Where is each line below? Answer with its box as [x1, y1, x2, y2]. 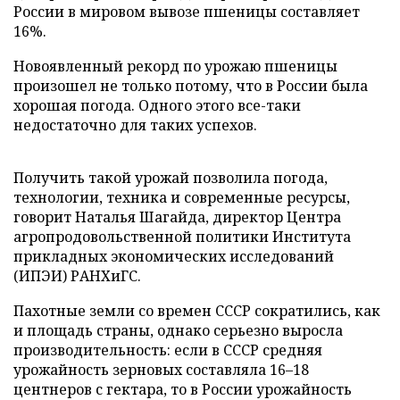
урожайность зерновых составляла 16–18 [13, 359, 309, 379]
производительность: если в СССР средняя [13, 339, 322, 360]
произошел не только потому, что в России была [13, 75, 368, 96]
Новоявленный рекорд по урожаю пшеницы [13, 55, 337, 76]
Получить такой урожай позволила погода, [13, 167, 328, 187]
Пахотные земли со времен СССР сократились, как [13, 300, 380, 321]
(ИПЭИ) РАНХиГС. [13, 265, 141, 286]
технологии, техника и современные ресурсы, [13, 187, 350, 207]
